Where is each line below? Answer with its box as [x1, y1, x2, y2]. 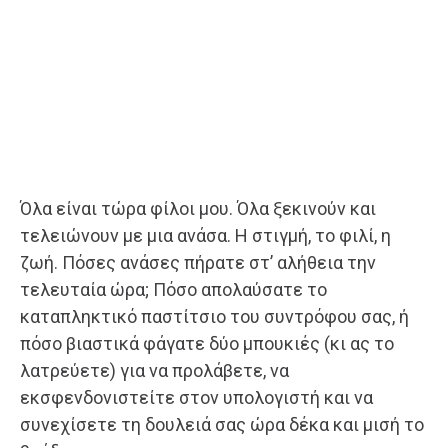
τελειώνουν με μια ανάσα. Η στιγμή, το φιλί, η [20, 224, 391, 246]
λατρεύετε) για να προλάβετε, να [20, 359, 289, 381]
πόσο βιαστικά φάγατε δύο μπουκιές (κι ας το [20, 332, 394, 354]
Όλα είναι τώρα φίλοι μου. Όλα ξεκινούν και [20, 197, 376, 219]
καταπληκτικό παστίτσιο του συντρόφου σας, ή [20, 305, 409, 327]
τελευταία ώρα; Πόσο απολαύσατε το [20, 278, 327, 300]
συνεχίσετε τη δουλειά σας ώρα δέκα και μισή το [20, 413, 424, 435]
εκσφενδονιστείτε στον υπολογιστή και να [20, 386, 373, 408]
